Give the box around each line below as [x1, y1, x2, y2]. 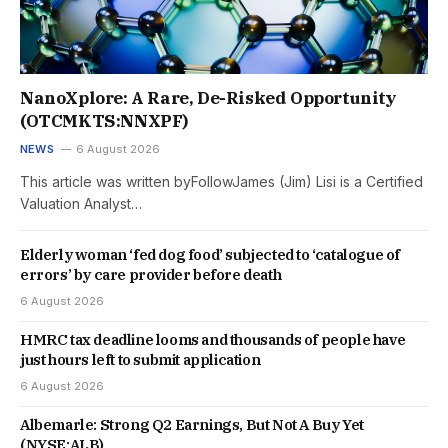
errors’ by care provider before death [20, 265, 282, 285]
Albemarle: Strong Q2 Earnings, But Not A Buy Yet [20, 415, 364, 435]
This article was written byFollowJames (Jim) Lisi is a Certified [20, 173, 423, 191]
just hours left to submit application [20, 350, 261, 370]
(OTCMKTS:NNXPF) [20, 110, 189, 133]
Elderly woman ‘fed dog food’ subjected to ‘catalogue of [20, 245, 401, 265]
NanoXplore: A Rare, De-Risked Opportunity [20, 87, 397, 110]
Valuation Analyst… [20, 195, 142, 213]
